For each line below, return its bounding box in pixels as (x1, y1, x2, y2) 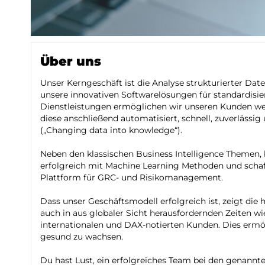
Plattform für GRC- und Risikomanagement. (40, 172, 225, 183)
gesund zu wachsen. (40, 231, 123, 242)
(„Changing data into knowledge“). (40, 124, 182, 135)
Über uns (40, 53, 101, 69)
